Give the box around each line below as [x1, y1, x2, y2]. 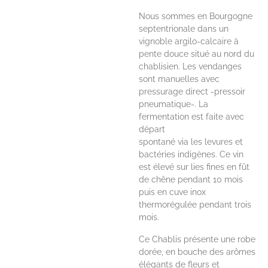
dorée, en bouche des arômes [139, 247, 256, 257]
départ [139, 124, 166, 134]
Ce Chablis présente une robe [139, 234, 256, 244]
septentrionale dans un [139, 24, 229, 33]
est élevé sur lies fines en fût [139, 162, 250, 172]
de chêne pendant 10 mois [139, 175, 243, 184]
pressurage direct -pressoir [139, 87, 246, 96]
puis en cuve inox [139, 187, 206, 197]
